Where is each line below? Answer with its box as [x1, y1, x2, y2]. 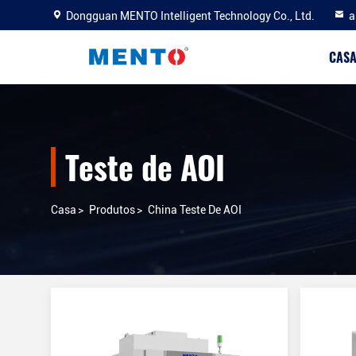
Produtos [89, 203, 135, 216]
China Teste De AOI [148, 203, 242, 216]
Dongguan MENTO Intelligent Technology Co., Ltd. [66, 10, 315, 22]
